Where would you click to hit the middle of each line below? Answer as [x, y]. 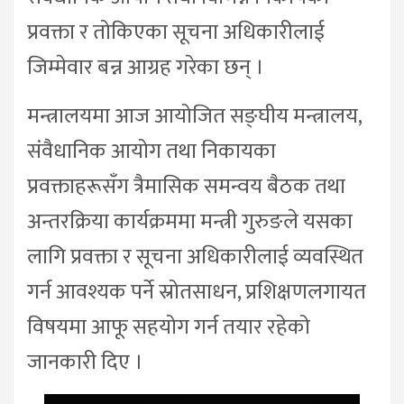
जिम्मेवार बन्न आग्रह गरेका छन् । [146, 68]
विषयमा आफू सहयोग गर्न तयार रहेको [169, 328]
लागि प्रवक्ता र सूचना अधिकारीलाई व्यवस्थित [195, 257]
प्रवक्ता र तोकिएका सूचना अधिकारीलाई [176, 33]
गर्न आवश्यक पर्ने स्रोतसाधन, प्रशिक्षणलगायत [197, 293]
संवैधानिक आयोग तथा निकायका [151, 152]
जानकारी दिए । [85, 363]
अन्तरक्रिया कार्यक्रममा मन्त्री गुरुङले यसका [190, 222]
